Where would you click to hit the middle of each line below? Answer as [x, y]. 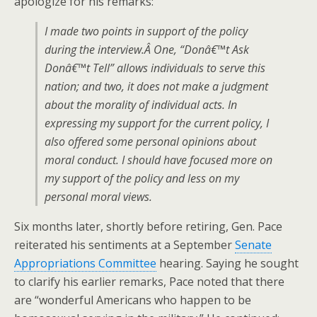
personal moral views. [98, 197]
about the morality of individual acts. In [141, 105]
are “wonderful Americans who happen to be [133, 300]
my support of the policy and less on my [142, 178]
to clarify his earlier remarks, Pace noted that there [149, 282]
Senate [253, 245]
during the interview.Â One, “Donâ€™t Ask [147, 50]
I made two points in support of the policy [146, 31]
